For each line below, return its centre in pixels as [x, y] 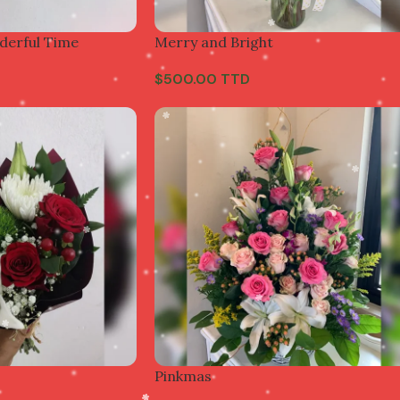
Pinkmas [183, 375]
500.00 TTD [207, 79]
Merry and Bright [214, 42]
